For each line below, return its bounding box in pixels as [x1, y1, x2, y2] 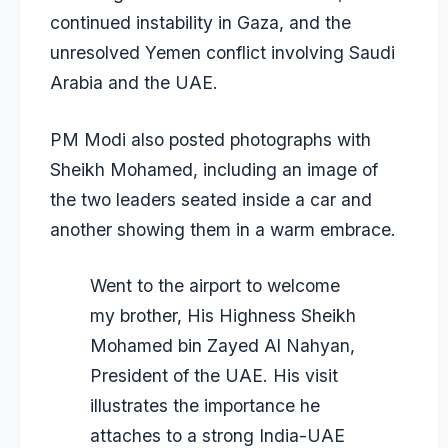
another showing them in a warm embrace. [50, 218, 396, 240]
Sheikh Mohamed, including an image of [50, 158, 378, 180]
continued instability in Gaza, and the [50, 12, 351, 34]
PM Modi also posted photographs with [50, 128, 371, 150]
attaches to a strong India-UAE [90, 424, 345, 446]
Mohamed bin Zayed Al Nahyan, [90, 334, 355, 356]
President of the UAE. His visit [90, 364, 338, 386]
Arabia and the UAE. [50, 72, 218, 94]
